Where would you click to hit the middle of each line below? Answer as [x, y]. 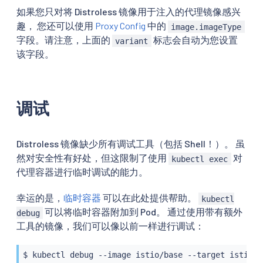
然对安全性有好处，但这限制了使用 [92, 158]
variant [132, 41]
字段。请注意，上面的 [64, 40]
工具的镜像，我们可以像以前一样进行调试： [110, 226]
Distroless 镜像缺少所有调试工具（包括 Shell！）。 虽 [131, 144]
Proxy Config [120, 26]
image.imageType [206, 27]
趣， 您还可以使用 [56, 26]
